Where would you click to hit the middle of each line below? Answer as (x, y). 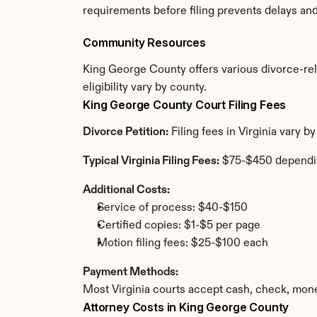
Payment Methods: (131, 272)
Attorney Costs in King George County (186, 307)
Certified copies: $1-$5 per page (179, 226)
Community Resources (144, 42)
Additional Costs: (126, 190)
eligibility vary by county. (145, 88)
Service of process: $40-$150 (172, 208)
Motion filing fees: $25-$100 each (183, 243)
